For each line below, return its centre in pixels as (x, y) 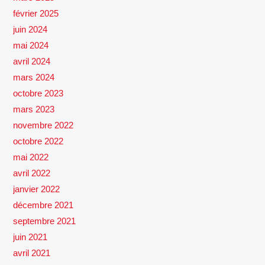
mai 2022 (31, 157)
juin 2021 (30, 237)
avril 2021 (32, 253)
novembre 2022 (43, 125)
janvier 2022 (37, 189)
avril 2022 (32, 173)
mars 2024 (34, 77)
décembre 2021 (43, 205)
